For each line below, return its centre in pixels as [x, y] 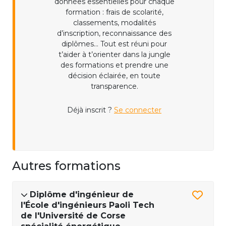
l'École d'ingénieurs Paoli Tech [88, 205]
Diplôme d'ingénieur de [82, 195]
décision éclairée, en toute [114, 76]
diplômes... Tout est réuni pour [114, 44]
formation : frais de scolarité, [114, 12]
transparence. [114, 87]
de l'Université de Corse [73, 216]
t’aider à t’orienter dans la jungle [114, 55]
